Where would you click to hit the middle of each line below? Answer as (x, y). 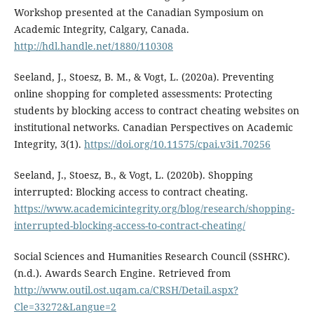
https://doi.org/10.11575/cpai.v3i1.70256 (177, 144)
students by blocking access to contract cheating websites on (156, 110)
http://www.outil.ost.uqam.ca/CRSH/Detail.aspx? (126, 290)
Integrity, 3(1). (49, 144)
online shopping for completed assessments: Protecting (143, 94)
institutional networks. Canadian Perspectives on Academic (153, 127)
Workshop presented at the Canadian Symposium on (138, 12)
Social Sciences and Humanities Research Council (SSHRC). (152, 257)
